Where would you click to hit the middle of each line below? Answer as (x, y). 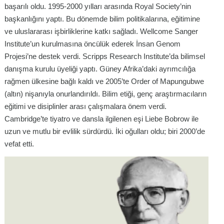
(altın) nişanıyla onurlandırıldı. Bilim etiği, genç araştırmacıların (105, 94)
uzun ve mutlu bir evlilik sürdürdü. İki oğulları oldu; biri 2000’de (105, 131)
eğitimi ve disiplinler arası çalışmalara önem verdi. (85, 106)
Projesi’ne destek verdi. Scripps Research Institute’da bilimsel (105, 56)
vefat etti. (19, 144)
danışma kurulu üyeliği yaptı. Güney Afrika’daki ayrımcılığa (100, 69)
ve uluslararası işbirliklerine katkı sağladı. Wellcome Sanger (101, 31)
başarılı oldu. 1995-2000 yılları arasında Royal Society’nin (98, 6)
